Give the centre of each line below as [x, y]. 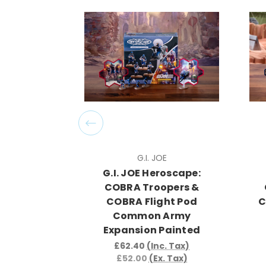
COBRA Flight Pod [152, 201]
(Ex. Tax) [168, 258]
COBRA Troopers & [152, 187]
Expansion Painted [152, 230]
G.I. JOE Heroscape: [152, 173]
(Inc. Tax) [168, 246]
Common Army [152, 216]
